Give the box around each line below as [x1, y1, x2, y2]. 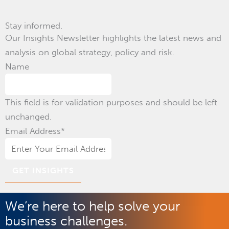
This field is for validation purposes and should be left [5, 97, 217, 108]
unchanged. [5, 111, 52, 122]
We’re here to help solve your [5, 198, 180, 215]
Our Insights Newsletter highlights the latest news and [5, 33, 221, 43]
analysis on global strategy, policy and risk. [5, 47, 174, 58]
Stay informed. [5, 20, 62, 31]
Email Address [5, 126, 61, 136]
